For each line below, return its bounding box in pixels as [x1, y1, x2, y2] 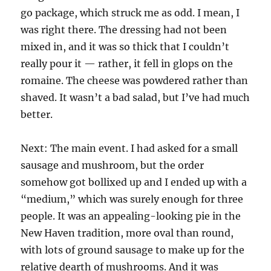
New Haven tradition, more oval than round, [21, 227, 234, 239]
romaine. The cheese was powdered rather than [21, 74, 249, 87]
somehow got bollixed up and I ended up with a [21, 176, 247, 188]
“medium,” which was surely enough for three [21, 193, 244, 205]
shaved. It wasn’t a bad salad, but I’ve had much [21, 91, 250, 103]
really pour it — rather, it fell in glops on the [21, 57, 233, 70]
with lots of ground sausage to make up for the [21, 244, 245, 256]
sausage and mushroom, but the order [21, 159, 204, 171]
